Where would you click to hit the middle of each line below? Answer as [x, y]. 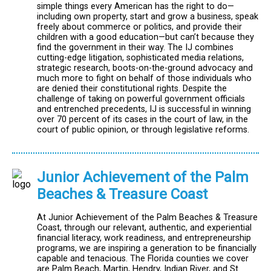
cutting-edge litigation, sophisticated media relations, [140, 57]
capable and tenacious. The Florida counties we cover [143, 259]
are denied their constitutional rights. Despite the [132, 88]
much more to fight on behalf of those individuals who [144, 78]
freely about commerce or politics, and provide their [139, 27]
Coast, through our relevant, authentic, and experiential [144, 228]
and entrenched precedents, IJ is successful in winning [144, 109]
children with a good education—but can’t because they [145, 37]
